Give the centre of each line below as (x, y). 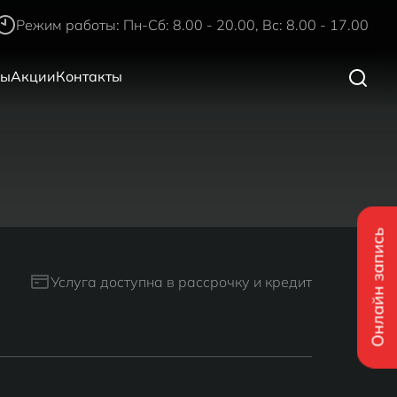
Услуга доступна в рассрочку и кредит (181, 282)
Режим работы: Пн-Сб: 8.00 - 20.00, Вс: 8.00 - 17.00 (192, 25)
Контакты (89, 76)
